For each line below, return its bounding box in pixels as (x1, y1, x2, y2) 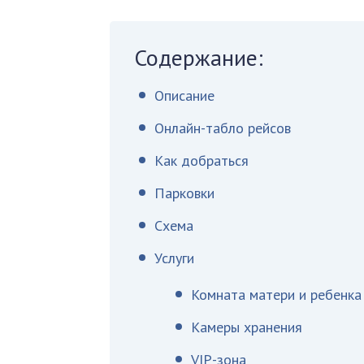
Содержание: (134, 42, 264, 72)
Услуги (154, 249, 195, 267)
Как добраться (154, 151, 249, 170)
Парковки (154, 184, 215, 202)
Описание (154, 86, 215, 105)
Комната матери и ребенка (191, 285, 362, 304)
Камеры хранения (191, 318, 303, 336)
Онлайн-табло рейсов (154, 119, 292, 137)
